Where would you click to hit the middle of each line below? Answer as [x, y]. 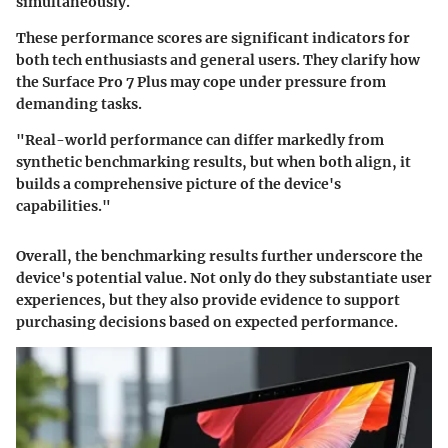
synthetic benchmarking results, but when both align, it [213, 162]
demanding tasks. [79, 104]
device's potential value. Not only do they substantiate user [224, 278]
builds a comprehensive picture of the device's [178, 184]
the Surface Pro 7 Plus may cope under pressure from [201, 82]
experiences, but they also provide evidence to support [208, 300]
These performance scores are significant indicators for [213, 38]
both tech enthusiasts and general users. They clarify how [218, 60]
